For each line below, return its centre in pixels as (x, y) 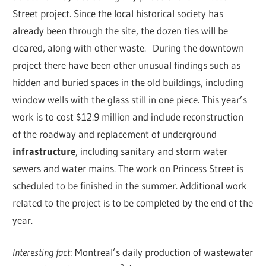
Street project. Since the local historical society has (118, 13)
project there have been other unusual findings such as (127, 65)
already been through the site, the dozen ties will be (121, 30)
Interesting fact (42, 252)
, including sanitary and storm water (152, 151)
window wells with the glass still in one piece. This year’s (130, 99)
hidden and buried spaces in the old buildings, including (128, 82)
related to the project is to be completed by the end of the (133, 202)
